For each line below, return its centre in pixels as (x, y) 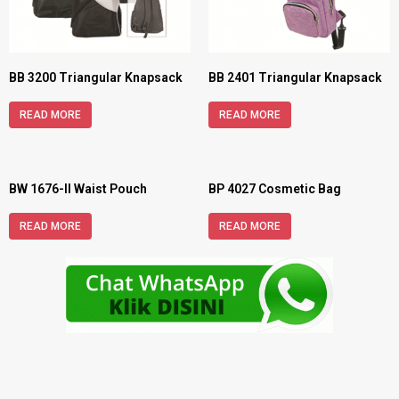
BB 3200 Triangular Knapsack (96, 77)
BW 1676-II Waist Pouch (78, 188)
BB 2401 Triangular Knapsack (295, 77)
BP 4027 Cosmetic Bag (275, 188)
